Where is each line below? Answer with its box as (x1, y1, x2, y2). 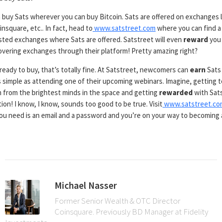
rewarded (159, 88, 193, 97)
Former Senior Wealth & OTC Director (54, 195, 180, 206)
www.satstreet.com (93, 23, 156, 33)
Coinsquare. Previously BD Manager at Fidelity (54, 206, 208, 217)
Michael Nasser (54, 179, 117, 191)
